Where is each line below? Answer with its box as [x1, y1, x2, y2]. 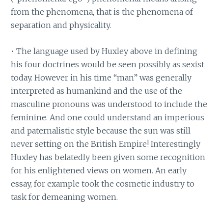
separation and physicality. [11, 20, 111, 30]
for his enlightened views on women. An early [11, 165, 187, 175]
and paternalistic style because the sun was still [11, 125, 191, 136]
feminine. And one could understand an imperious [11, 112, 205, 122]
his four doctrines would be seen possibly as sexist [11, 59, 205, 69]
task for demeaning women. [11, 192, 118, 202]
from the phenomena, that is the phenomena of [11, 7, 193, 17]
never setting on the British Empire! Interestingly [11, 138, 201, 149]
